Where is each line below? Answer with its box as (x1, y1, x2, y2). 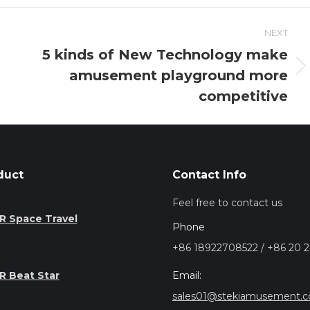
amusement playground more (69, 66, 288, 84)
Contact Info (172, 167, 246, 181)
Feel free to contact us (172, 196, 282, 209)
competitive (198, 87, 288, 104)
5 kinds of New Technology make (42, 46, 288, 63)
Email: (172, 268, 201, 282)
